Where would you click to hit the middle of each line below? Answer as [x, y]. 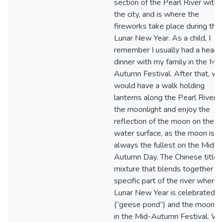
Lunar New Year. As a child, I [162, 38]
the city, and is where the [157, 14]
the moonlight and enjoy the [162, 110]
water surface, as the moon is [164, 133]
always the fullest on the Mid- [166, 145]
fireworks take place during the [167, 26]
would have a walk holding [159, 86]
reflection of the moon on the [164, 121]
